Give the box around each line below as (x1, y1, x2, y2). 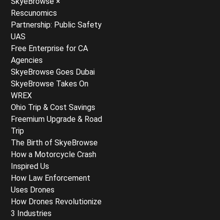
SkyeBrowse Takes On (11, 79, 88, 88)
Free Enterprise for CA (11, 44, 88, 53)
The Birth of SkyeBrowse (11, 138, 98, 147)
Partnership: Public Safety (11, 20, 102, 29)
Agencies (11, 55, 43, 65)
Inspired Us (11, 162, 49, 171)
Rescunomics (11, 8, 57, 18)
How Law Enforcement (11, 173, 90, 183)
